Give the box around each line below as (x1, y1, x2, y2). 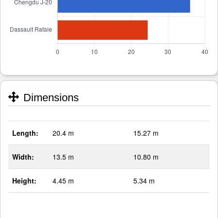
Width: (12, 152, 34, 162)
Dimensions (20, 91, 79, 104)
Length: (12, 128, 38, 138)
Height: (12, 176, 36, 186)
